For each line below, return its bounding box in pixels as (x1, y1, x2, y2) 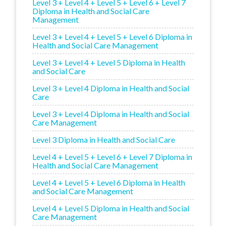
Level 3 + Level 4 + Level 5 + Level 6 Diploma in (32, 31, 192, 41)
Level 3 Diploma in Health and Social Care (32, 134, 175, 144)
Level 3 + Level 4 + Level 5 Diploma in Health (32, 57, 185, 67)
